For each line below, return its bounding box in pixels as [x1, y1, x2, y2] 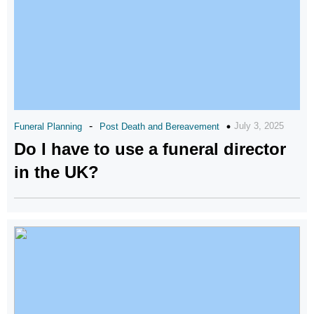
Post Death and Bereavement [100, 121, 219, 132]
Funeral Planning [14, 121, 82, 132]
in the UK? [14, 163, 99, 182]
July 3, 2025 [234, 121, 284, 131]
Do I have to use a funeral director [14, 139, 286, 158]
